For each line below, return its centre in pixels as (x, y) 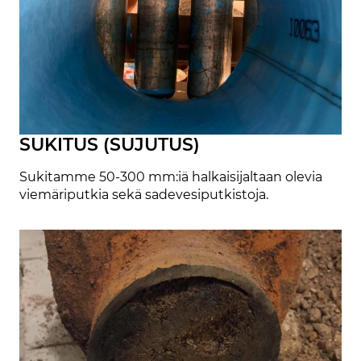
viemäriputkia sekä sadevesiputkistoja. (144, 195)
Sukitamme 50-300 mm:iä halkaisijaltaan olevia (171, 177)
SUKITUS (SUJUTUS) (110, 145)
